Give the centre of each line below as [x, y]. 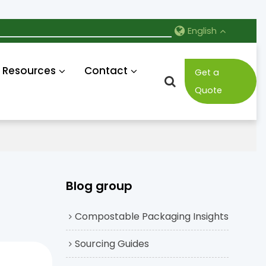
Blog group [99, 186]
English [202, 31]
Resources [29, 71]
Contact [106, 71]
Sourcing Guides [112, 243]
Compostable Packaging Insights [152, 216]
